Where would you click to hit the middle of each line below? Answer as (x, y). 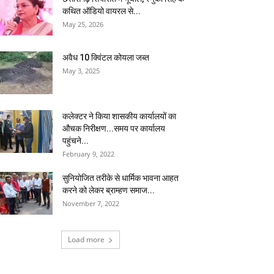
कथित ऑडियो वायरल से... (102, 11)
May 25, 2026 (83, 24)
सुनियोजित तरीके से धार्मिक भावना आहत (120, 178)
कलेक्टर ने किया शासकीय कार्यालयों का (119, 116)
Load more (86, 239)
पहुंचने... (76, 141)
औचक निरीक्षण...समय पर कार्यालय (114, 128)
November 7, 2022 (91, 203)
